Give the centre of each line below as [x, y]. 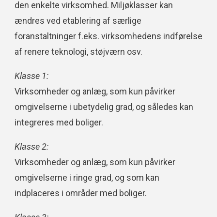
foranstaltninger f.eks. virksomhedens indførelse [108, 36]
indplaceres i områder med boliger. [81, 193]
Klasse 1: [31, 76]
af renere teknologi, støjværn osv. [78, 52]
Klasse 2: [31, 147]
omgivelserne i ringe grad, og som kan [87, 178]
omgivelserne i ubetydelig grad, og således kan [104, 107]
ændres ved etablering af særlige [78, 21]
